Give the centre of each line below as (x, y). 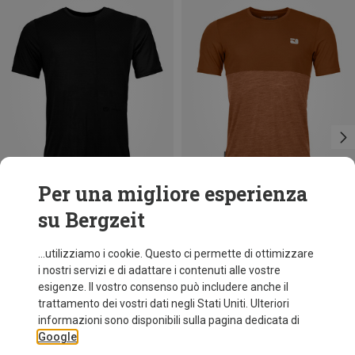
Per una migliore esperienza (173, 194)
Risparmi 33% (216, 214)
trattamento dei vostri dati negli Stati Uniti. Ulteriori (164, 303)
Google (57, 337)
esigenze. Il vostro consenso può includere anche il (163, 287)
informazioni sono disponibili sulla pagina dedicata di (169, 320)
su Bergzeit (92, 220)
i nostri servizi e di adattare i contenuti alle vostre (159, 270)
